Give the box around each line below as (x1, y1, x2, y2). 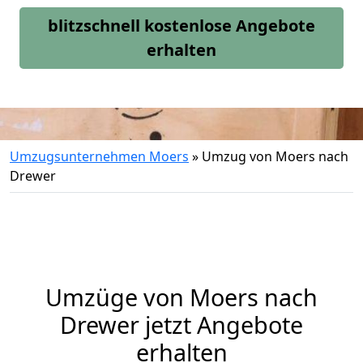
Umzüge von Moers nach (45, 281, 318, 313)
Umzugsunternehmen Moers (10, 147, 189, 165)
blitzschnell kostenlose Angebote (48, 15, 315, 36)
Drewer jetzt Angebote (60, 309, 303, 340)
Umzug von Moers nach (202, 147, 348, 165)
